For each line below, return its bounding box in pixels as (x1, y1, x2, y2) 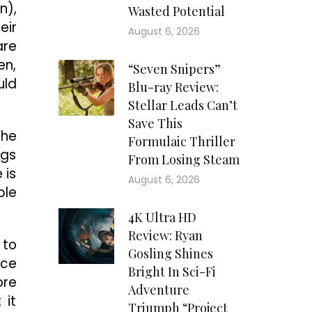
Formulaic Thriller (127, 133, 235, 150)
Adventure (127, 281, 189, 299)
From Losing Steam (127, 151, 240, 169)
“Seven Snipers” (127, 61, 221, 78)
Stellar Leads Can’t (127, 97, 237, 114)
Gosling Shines (127, 245, 213, 263)
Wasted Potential (127, 3, 225, 20)
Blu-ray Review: (127, 79, 219, 96)
